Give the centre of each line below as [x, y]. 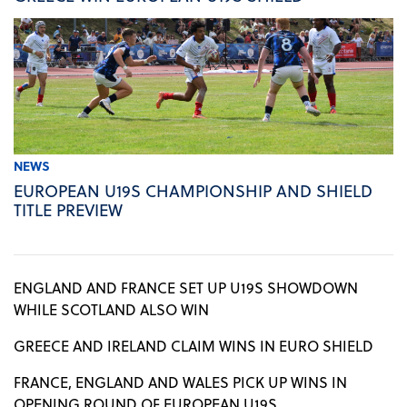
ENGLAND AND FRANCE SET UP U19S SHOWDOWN [186, 287]
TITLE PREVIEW [68, 209]
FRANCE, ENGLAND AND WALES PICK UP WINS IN [180, 382]
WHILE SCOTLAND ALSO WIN [111, 309]
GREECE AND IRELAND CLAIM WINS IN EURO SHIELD [194, 345]
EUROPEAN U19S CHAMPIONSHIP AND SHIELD [193, 190]
